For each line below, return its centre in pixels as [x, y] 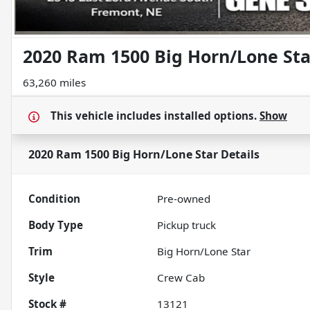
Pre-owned [184, 199]
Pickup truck [187, 225]
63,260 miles [54, 83]
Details [239, 155]
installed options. [212, 116]
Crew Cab [181, 278]
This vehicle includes [107, 116]
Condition [54, 199]
